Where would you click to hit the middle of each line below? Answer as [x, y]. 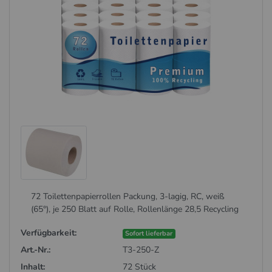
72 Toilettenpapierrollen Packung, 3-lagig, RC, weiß [128, 197]
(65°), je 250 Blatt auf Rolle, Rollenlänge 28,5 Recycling [135, 209]
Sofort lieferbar [149, 233]
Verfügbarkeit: [48, 233]
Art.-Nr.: [35, 250]
